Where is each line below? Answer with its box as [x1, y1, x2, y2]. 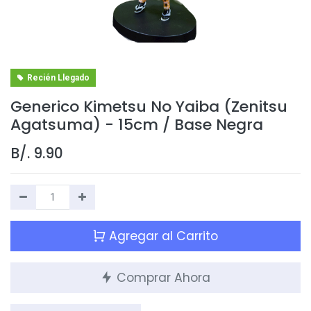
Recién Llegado [26, 73, 90, 83]
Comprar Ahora [113, 269, 210, 287]
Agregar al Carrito [106, 228, 218, 245]
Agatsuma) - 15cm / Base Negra [10, 114, 263, 136]
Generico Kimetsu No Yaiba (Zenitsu [10, 96, 287, 118]
